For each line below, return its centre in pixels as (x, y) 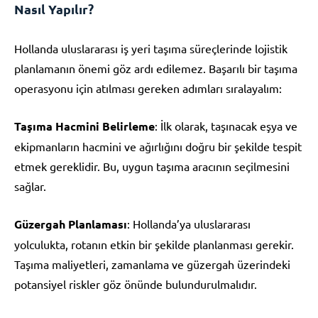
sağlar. (30, 186)
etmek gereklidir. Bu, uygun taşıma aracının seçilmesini (152, 166)
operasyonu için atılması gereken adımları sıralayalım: (148, 88)
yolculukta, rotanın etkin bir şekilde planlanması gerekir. (154, 244)
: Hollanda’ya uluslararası (189, 223)
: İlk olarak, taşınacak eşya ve (226, 125)
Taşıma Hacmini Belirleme (84, 126)
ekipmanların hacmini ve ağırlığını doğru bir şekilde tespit (158, 146)
